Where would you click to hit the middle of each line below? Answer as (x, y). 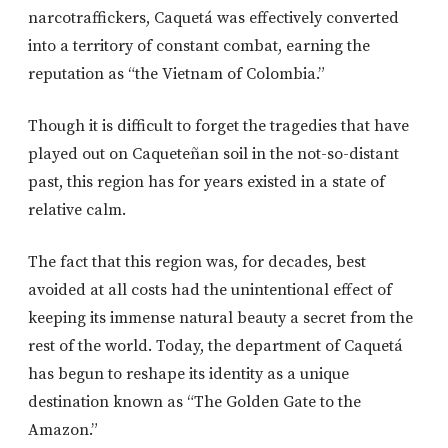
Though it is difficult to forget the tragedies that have (218, 126)
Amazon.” (63, 430)
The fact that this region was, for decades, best (197, 262)
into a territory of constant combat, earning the (199, 46)
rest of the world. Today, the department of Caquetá (215, 346)
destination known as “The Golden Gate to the (194, 402)
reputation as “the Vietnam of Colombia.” (176, 74)
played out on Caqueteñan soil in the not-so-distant (213, 154)
